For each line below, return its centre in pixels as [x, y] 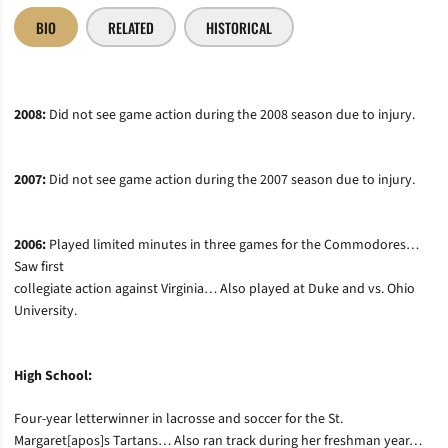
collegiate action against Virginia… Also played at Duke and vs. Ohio [214, 289]
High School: [53, 376]
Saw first [39, 267]
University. [45, 311]
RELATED [131, 27]
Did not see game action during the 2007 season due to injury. [230, 180]
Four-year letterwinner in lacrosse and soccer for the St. [178, 419]
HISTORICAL [239, 27]
